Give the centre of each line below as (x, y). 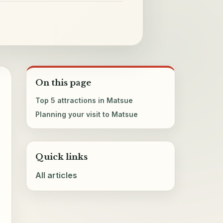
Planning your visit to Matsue (87, 114)
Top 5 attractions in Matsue (84, 100)
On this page (63, 83)
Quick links (62, 157)
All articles (56, 175)
